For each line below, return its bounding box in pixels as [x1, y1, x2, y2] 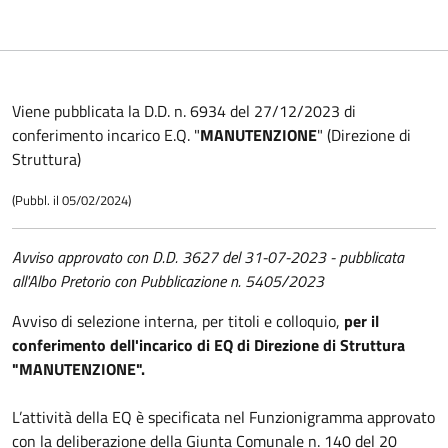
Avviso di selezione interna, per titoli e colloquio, [12, 309, 344, 333]
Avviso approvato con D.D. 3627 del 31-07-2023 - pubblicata [12, 245, 404, 269]
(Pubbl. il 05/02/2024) [12, 190, 134, 210]
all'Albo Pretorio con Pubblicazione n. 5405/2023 [12, 269, 324, 293]
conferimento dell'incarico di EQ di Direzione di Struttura [12, 333, 405, 357]
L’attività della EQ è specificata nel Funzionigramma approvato [12, 405, 435, 429]
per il [344, 309, 379, 333]
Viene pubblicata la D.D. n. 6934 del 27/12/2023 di [12, 99, 356, 123]
